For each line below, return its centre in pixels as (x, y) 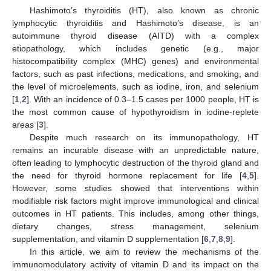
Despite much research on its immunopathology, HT (144, 137)
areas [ (25, 124)
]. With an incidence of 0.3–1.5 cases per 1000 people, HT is (143, 99)
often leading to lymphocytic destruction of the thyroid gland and (135, 162)
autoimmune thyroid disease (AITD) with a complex (135, 35)
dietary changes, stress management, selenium (135, 226)
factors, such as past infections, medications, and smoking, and (135, 73)
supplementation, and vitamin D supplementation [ (108, 239)
